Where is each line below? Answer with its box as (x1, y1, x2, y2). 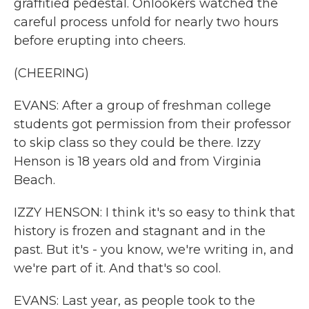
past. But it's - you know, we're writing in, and (14, 242, 294, 257)
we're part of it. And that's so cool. (14, 261, 221, 276)
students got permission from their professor (14, 117, 291, 132)
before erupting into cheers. (14, 33, 186, 48)
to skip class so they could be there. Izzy (14, 135, 261, 150)
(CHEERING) (14, 66, 89, 81)
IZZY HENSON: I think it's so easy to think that (14, 205, 295, 220)
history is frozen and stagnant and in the (14, 223, 266, 239)
